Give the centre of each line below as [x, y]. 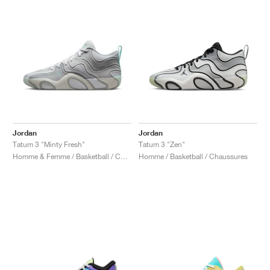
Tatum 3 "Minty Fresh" [49, 144]
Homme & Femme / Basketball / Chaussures [124, 156]
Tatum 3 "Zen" [162, 144]
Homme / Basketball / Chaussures [193, 156]
